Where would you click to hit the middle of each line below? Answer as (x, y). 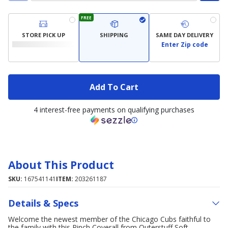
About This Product (61, 165)
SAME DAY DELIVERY (185, 35)
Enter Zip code (184, 45)
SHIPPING (114, 35)
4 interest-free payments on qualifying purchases (114, 110)
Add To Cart (114, 87)
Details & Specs (43, 203)
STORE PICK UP (43, 35)
